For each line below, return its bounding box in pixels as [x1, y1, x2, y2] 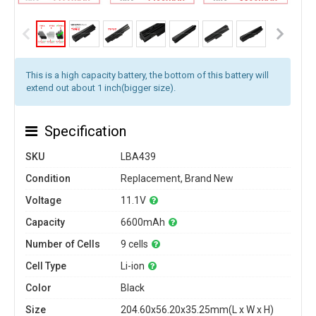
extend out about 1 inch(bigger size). [26, 83, 176, 93]
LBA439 [121, 151, 156, 162]
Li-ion [121, 260, 145, 272]
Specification [44, 123, 126, 140]
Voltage [25, 195, 61, 206]
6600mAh [121, 217, 165, 228]
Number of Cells [25, 238, 100, 250]
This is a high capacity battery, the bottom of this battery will [26, 70, 269, 80]
